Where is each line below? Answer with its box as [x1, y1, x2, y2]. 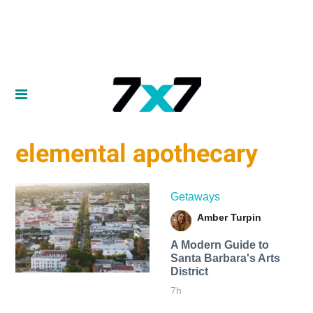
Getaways [170, 190, 220, 203]
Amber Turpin [196, 211, 261, 223]
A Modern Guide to [170, 238, 269, 251]
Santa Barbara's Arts [170, 252, 280, 264]
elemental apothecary [15, 139, 259, 169]
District [170, 265, 208, 277]
